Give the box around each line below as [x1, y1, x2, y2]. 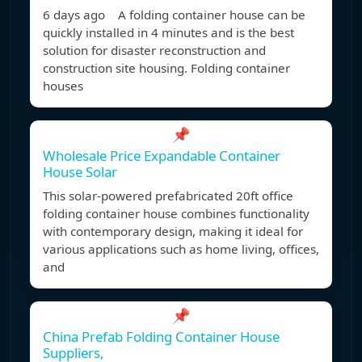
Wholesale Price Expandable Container [43, 146, 280, 166]
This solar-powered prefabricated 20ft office [43, 187, 293, 204]
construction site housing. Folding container [43, 60, 290, 77]
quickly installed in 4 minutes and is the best [43, 24, 294, 41]
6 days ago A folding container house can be [43, 6, 305, 23]
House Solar [43, 162, 117, 182]
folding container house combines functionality [43, 205, 309, 222]
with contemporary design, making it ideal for [43, 223, 303, 240]
